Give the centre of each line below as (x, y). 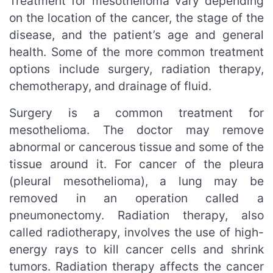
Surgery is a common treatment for (136, 112)
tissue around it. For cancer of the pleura (136, 164)
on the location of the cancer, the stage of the (136, 17)
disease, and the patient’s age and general (136, 34)
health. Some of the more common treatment (136, 51)
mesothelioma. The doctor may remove (136, 129)
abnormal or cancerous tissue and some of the (136, 147)
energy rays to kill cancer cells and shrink (136, 249)
